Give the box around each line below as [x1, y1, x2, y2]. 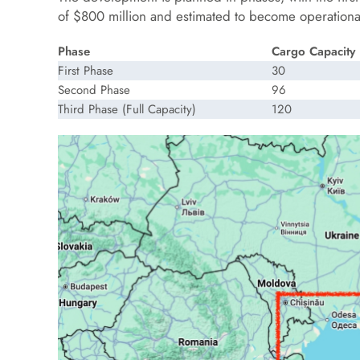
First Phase [58, 62, 113, 80]
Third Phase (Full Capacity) [58, 100, 196, 118]
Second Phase [58, 81, 130, 99]
